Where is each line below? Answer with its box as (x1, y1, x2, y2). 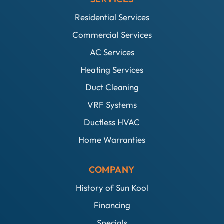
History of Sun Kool (75, 182, 148, 193)
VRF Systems (87, 99, 137, 110)
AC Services (89, 47, 134, 58)
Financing (93, 200, 130, 211)
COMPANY (89, 164, 135, 176)
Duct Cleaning (85, 82, 139, 93)
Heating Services (80, 64, 143, 75)
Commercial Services (72, 29, 152, 40)
